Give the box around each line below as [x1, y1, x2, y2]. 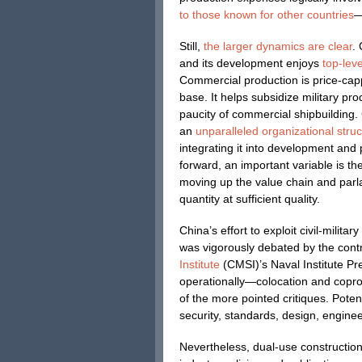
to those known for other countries [179, 8, 354, 21]
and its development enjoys [179, 57, 319, 69]
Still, [179, 40, 204, 53]
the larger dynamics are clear [204, 40, 352, 53]
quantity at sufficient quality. [179, 192, 320, 205]
